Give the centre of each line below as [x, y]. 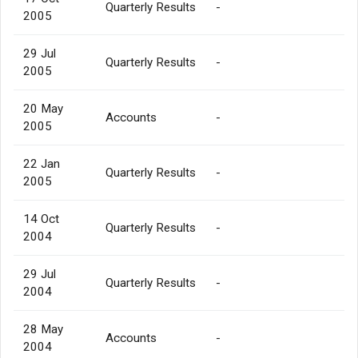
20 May [43, 108]
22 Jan [42, 163]
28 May [43, 329]
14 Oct [41, 219]
